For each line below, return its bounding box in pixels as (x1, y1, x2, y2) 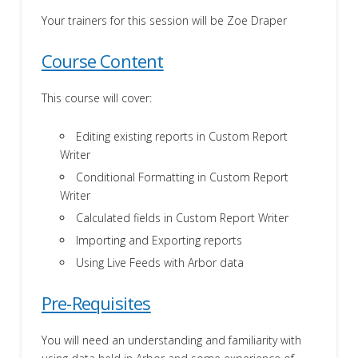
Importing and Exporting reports (76, 233, 243, 249)
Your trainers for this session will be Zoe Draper (41, 13, 287, 29)
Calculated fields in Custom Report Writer (76, 210, 289, 226)
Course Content (41, 49, 164, 74)
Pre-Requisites (41, 291, 151, 316)
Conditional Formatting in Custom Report (76, 169, 289, 185)
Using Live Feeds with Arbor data (76, 255, 245, 271)
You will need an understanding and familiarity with (41, 332, 301, 348)
